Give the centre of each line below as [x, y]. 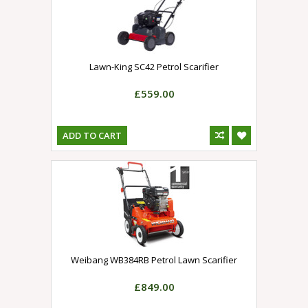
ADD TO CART [92, 136]
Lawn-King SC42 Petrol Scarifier [154, 67]
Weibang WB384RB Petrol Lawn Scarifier [154, 260]
